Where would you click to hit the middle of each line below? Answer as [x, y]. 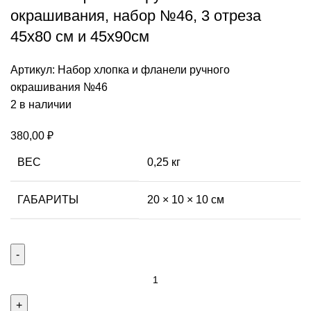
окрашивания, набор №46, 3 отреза [136, 15]
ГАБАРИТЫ [48, 199]
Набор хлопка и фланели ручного [144, 69]
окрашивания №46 [59, 87]
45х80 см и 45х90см [80, 36]
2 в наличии [41, 104]
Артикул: [34, 69]
